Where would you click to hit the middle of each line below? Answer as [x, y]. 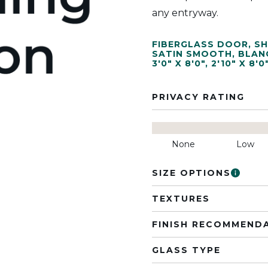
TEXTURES [181, 199]
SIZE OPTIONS [191, 173]
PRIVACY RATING [198, 97]
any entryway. [185, 13]
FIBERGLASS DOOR [200, 44]
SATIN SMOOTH [192, 54]
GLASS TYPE [186, 250]
